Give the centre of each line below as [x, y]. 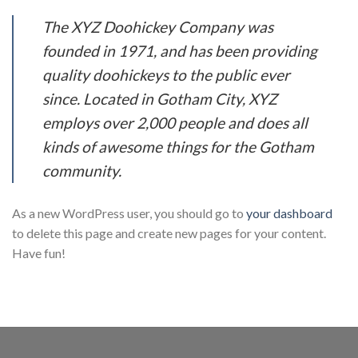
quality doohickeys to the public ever [166, 74]
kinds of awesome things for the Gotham [178, 146]
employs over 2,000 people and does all [175, 122]
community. [82, 170]
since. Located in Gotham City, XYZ [160, 98]
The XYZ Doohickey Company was [158, 26]
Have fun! [39, 253]
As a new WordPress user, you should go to [129, 213]
